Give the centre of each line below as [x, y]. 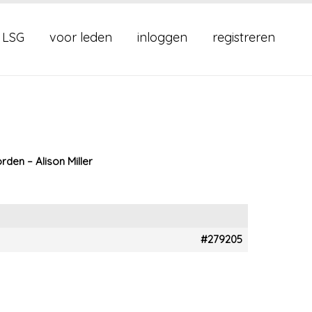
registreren [244, 37]
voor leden [81, 37]
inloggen [162, 37]
